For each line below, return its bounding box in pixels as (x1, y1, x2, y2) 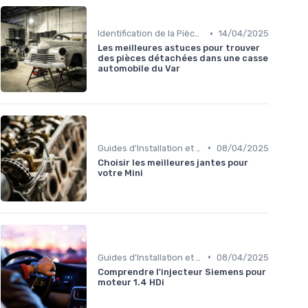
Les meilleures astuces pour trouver (98, 43, 260, 54)
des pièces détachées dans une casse (98, 53, 268, 64)
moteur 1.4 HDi (98, 276, 164, 287)
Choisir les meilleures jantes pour (98, 157, 248, 168)
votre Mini (98, 167, 143, 178)
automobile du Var (98, 63, 180, 74)
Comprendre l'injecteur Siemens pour (98, 266, 266, 277)
